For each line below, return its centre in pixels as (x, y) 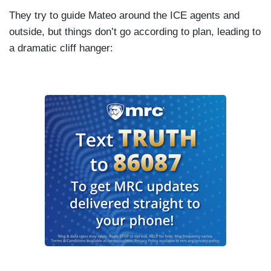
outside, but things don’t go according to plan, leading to (135, 31)
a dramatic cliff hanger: (61, 48)
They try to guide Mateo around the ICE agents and (124, 15)
